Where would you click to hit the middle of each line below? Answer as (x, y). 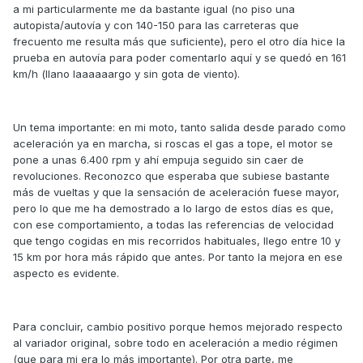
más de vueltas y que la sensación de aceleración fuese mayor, (176, 192)
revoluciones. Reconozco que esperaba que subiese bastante (171, 176)
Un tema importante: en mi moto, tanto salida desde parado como (179, 128)
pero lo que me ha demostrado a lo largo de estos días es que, (173, 209)
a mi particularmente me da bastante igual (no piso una (154, 9)
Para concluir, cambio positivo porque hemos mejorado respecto (178, 327)
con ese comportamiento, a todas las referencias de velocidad (173, 225)
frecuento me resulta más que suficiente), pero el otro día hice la (179, 42)
